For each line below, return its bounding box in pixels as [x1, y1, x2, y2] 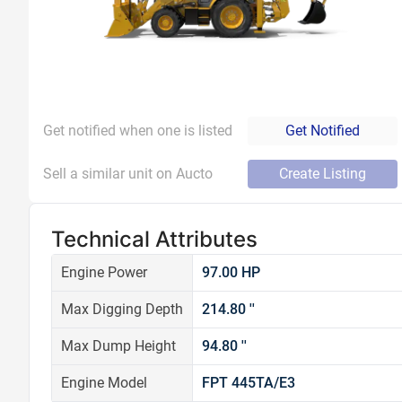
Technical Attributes [51, 226, 258, 252]
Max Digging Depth [61, 301, 183, 318]
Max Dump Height [61, 337, 176, 354]
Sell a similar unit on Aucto [43, 165, 213, 182]
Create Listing [279, 165, 366, 182]
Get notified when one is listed [43, 122, 232, 139]
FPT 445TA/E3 [202, 374, 295, 391]
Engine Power [61, 264, 147, 281]
